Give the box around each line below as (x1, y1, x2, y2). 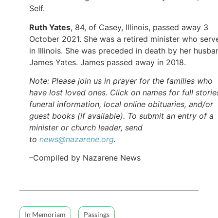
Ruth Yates (29, 22, 71, 32)
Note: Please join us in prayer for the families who (29, 75, 213, 86)
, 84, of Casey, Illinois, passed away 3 (71, 22, 208, 32)
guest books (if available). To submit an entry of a (29, 110, 214, 121)
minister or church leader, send (29, 122, 143, 132)
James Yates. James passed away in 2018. (29, 57, 186, 67)
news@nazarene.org (39, 134, 114, 144)
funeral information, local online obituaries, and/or (29, 99, 213, 109)
